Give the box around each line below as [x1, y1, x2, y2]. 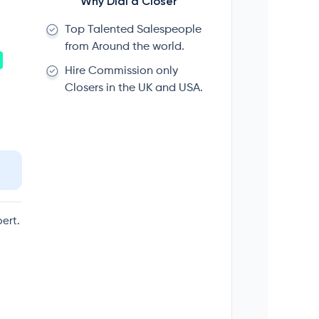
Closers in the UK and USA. [65, 83, 203, 95]
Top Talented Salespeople [65, 24, 202, 36]
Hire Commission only [65, 66, 178, 78]
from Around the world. [65, 41, 184, 53]
